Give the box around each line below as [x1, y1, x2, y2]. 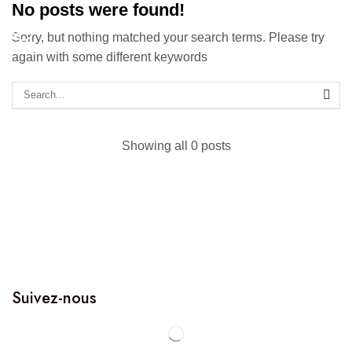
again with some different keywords [12, 50, 207, 64]
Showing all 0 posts [121, 139, 231, 153]
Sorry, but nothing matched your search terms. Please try [12, 31, 324, 45]
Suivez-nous [12, 287, 97, 310]
